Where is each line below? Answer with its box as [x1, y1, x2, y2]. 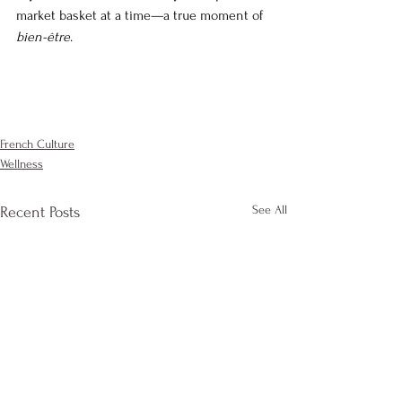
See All [252, 203, 287, 217]
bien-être [16, 29, 70, 46]
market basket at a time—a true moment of [16, 7, 267, 24]
